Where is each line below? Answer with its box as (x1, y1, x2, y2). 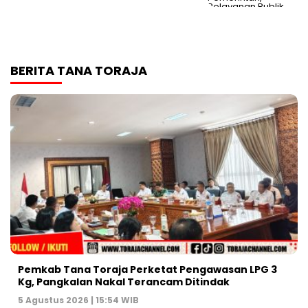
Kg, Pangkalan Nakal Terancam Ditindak (18, 274, 230, 289)
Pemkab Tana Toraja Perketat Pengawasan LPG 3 (18, 262, 277, 276)
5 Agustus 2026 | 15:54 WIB (18, 294, 139, 306)
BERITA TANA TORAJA (10, 62, 147, 80)
